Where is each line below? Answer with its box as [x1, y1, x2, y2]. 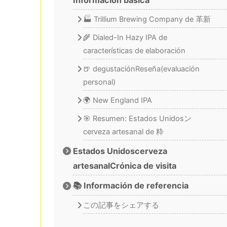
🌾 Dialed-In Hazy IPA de [83, 33, 167, 43]
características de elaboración [83, 46, 185, 56]
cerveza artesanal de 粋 [83, 127, 164, 137]
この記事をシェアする [83, 200, 159, 210]
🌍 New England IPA [83, 96, 152, 105]
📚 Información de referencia [73, 180, 189, 191]
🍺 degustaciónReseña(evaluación [83, 64, 200, 74]
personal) [83, 78, 116, 87]
